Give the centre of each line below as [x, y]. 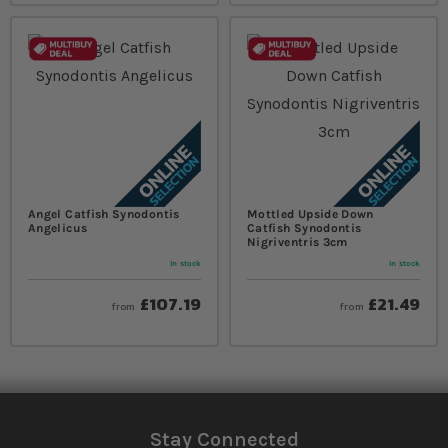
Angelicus [58, 227]
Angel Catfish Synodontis [104, 213]
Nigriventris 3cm [297, 241]
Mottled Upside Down [310, 213]
